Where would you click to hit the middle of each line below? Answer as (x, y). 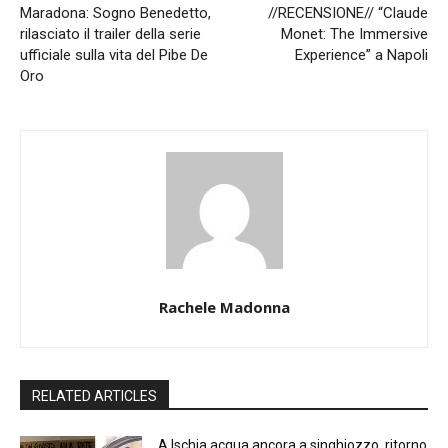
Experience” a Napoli (361, 55)
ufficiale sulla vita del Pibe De (114, 55)
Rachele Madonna (224, 307)
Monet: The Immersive (354, 34)
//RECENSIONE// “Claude (347, 13)
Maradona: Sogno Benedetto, (115, 13)
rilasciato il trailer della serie (110, 34)
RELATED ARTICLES (94, 396)
